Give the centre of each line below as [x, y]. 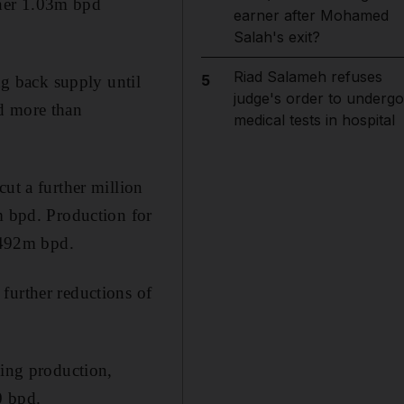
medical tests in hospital [314, 120]
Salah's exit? [276, 37]
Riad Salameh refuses [308, 77]
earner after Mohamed [311, 15]
